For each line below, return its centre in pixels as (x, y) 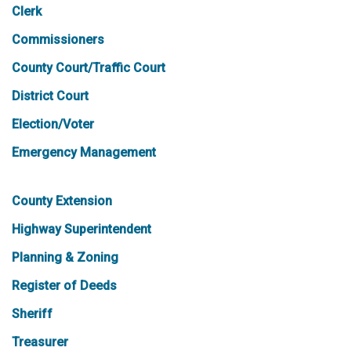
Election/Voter (53, 124)
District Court (50, 96)
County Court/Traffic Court (89, 68)
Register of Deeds (64, 286)
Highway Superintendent (81, 229)
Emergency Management (84, 152)
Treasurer (40, 342)
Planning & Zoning (65, 257)
